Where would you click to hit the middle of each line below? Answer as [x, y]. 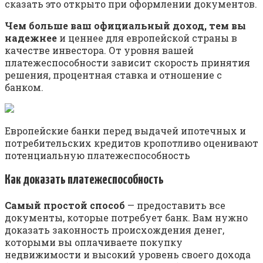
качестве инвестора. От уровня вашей [99, 50]
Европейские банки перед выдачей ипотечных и [125, 130]
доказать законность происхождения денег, [114, 230]
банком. [24, 87]
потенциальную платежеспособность [97, 155]
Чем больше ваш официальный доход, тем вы [125, 25]
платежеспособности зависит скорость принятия [127, 62]
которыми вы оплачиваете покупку [94, 242]
